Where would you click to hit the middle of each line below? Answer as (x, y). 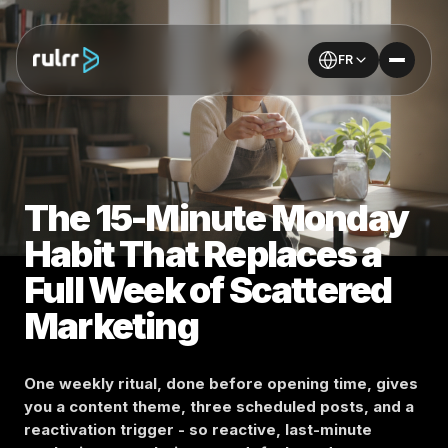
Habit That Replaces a (203, 254)
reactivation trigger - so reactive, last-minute (198, 429)
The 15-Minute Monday (216, 218)
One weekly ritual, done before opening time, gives (221, 383)
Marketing (111, 326)
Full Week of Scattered (208, 290)
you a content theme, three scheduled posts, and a (219, 406)
